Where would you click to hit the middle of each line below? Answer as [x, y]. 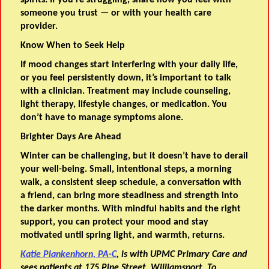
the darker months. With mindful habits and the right [131, 209]
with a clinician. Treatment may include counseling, [126, 92]
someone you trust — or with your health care [116, 14]
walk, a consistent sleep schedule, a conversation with [131, 183]
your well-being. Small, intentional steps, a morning [126, 170]
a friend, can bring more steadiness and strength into [130, 196]
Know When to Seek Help [73, 46]
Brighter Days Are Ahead [71, 137]
